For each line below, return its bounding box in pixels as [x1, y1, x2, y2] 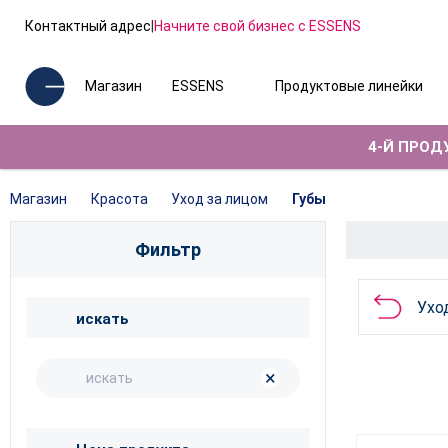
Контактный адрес [25, 17, 151, 34]
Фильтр [135, 239, 201, 260]
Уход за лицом [171, 191, 268, 207]
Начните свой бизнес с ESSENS [154, 17, 361, 34]
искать [76, 310, 129, 328]
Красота [90, 191, 148, 207]
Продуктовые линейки [274, 77, 423, 94]
